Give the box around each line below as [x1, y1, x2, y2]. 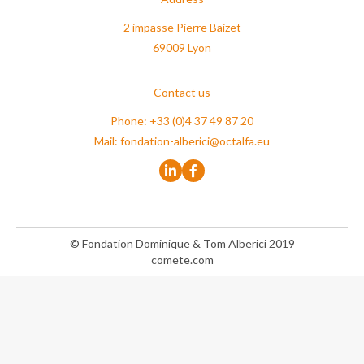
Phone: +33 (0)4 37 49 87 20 [110, 114, 253, 128]
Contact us [154, 85, 210, 99]
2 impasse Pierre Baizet [123, 20, 241, 34]
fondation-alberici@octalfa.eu [120, 134, 270, 148]
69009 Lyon [153, 41, 211, 54]
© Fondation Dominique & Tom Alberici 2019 [69, 236, 295, 250]
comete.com [150, 253, 214, 266]
